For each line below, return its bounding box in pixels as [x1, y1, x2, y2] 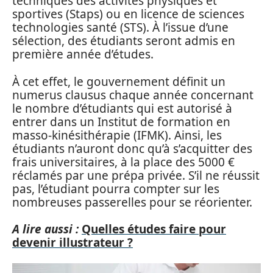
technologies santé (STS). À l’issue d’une [12, 19, 229, 35]
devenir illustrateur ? [12, 235, 133, 250]
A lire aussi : [12, 221, 79, 237]
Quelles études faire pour [82, 221, 226, 237]
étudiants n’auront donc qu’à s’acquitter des [12, 140, 252, 157]
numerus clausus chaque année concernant [12, 87, 253, 103]
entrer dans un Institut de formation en [12, 113, 230, 130]
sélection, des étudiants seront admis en [12, 33, 235, 49]
